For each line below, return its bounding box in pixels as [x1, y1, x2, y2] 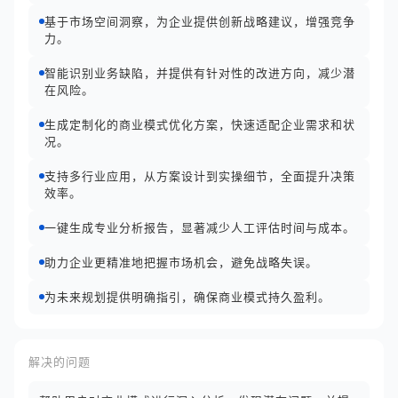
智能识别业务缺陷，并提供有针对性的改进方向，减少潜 [44, 66, 355, 80]
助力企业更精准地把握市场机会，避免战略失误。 [44, 255, 318, 269]
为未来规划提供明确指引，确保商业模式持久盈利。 [44, 290, 330, 304]
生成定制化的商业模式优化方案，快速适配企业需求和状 [44, 117, 355, 131]
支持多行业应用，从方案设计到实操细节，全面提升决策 [44, 169, 355, 183]
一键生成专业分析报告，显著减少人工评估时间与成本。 [44, 220, 355, 235]
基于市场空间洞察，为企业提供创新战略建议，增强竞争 [44, 14, 355, 28]
